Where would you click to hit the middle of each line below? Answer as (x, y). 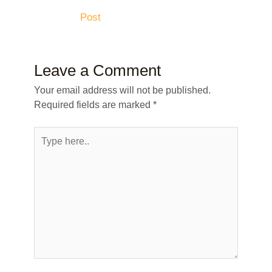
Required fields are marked (93, 105)
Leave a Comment (97, 71)
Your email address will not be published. (122, 90)
